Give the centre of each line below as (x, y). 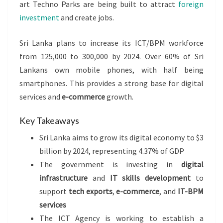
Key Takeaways (49, 121)
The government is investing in (110, 165)
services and (41, 97)
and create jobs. (87, 18)
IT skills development (150, 178)
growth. (119, 97)
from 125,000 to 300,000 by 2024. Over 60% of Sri (111, 56)
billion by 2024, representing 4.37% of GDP (112, 151)
